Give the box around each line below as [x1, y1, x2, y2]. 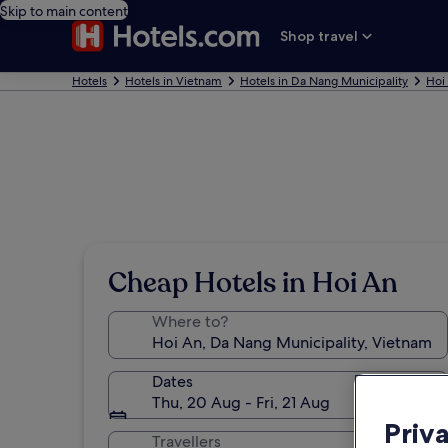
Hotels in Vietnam [125, 73, 222, 89]
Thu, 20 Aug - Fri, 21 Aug [152, 392, 330, 413]
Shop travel [280, 27, 359, 45]
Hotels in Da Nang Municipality [240, 73, 408, 89]
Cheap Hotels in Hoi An [108, 264, 398, 302]
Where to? [152, 311, 228, 332]
